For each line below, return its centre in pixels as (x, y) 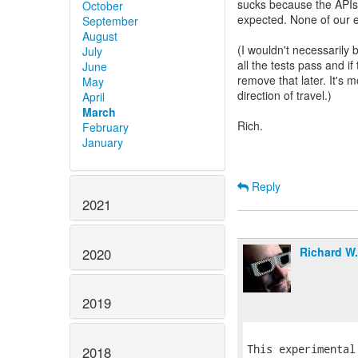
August (100, 36)
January (103, 142)
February (105, 127)
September (110, 20)
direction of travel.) (284, 95)
